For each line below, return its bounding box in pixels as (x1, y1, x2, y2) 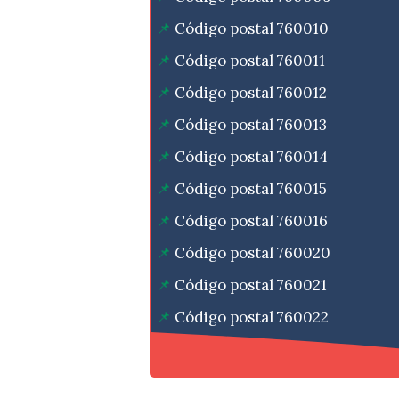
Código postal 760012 (175, 83, 327, 103)
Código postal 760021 (175, 275, 327, 296)
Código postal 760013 (175, 115, 327, 135)
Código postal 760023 (175, 339, 329, 360)
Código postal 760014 (175, 147, 328, 167)
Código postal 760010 (175, 19, 329, 39)
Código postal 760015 (175, 179, 327, 199)
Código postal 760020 (175, 243, 330, 264)
